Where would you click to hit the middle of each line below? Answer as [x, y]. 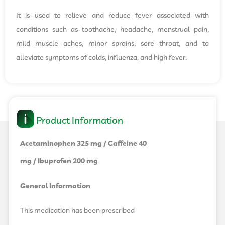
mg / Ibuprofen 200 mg [59, 161]
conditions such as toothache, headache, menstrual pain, [113, 30]
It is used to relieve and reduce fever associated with [113, 16]
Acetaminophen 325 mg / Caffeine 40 [83, 144]
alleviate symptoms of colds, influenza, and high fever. [102, 58]
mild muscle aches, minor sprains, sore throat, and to [113, 44]
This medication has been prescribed [77, 211]
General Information [55, 186]
